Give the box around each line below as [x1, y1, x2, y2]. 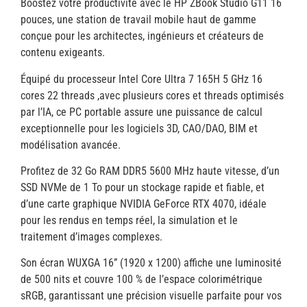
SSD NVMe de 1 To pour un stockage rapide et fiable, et [21, 180, 265, 194]
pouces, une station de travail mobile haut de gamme [21, 13, 256, 27]
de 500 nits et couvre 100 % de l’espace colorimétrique [21, 273, 262, 286]
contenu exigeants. [21, 46, 105, 60]
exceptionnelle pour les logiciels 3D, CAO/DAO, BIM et [21, 121, 258, 135]
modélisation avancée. [21, 138, 121, 151]
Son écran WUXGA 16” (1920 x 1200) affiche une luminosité [21, 256, 282, 270]
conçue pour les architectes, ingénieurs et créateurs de [21, 29, 264, 43]
